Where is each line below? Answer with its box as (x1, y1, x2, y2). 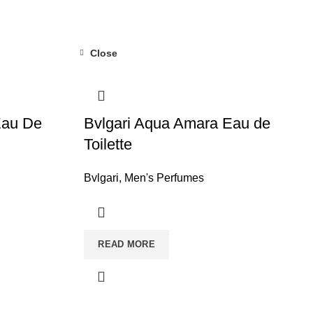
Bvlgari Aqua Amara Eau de (84, 115, 271, 132)
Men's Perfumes (124, 172, 205, 184)
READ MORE (98, 239, 156, 249)
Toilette (84, 136, 133, 153)
